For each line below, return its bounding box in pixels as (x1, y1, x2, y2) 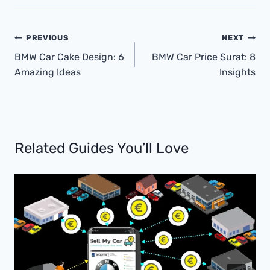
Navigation (14, 49, 78, 69)
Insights (219, 66, 256, 78)
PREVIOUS (26, 33, 69, 43)
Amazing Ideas (14, 66, 81, 78)
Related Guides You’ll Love (14, 140, 189, 157)
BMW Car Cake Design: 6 (14, 51, 124, 63)
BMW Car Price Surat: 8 (152, 51, 256, 63)
